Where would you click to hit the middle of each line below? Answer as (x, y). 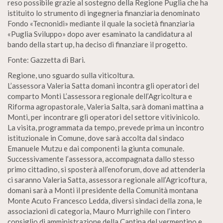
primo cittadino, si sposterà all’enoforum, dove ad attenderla (106, 169)
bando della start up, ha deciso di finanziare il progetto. (97, 44)
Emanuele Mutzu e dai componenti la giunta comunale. (96, 148)
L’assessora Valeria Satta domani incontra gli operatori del (103, 86)
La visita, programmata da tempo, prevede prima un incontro (106, 127)
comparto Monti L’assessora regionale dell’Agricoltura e (100, 96)
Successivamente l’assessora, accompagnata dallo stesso (101, 159)
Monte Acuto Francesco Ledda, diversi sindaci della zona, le (105, 201)
